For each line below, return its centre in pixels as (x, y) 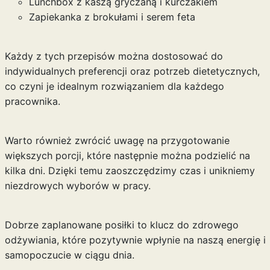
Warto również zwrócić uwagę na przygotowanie (117, 140)
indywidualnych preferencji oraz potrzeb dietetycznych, (132, 71)
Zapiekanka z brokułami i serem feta (112, 17)
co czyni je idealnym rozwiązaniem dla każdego (114, 86)
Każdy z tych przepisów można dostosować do (114, 56)
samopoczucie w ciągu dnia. (69, 255)
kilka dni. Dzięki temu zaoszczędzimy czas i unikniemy (130, 171)
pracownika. (32, 101)
